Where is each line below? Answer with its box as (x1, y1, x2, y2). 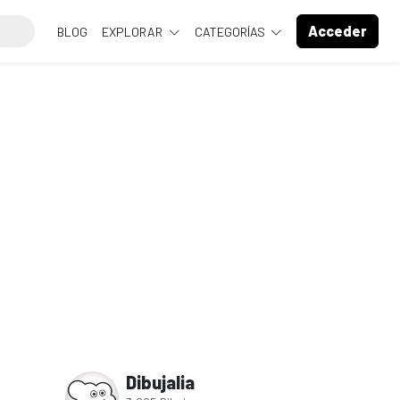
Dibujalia (126, 371, 195, 393)
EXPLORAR (102, 23, 166, 39)
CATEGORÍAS (194, 23, 268, 39)
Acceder (308, 22, 367, 39)
